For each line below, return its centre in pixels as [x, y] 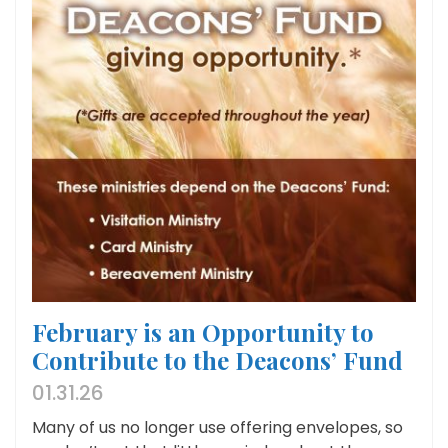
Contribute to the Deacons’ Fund [217, 360]
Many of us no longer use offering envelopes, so [217, 428]
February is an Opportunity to [203, 332]
